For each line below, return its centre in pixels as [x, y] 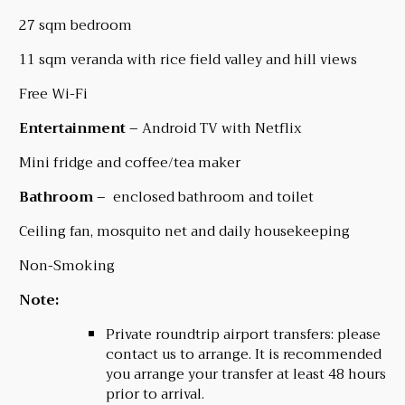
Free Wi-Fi [53, 94]
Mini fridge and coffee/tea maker [129, 162]
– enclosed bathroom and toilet [203, 197]
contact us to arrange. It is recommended [243, 354]
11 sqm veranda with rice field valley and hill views [188, 59]
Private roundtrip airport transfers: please [243, 334]
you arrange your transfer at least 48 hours [245, 374]
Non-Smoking [66, 265]
